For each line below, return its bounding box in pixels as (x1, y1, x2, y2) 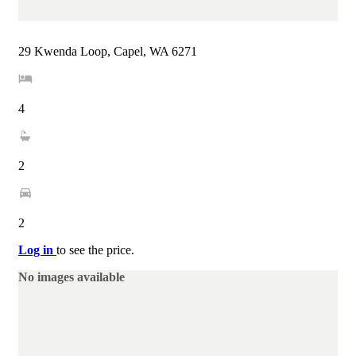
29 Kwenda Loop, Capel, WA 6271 (18, 44, 197, 59)
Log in (18, 243, 56, 257)
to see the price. (56, 243, 134, 257)
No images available (18, 270, 125, 284)
